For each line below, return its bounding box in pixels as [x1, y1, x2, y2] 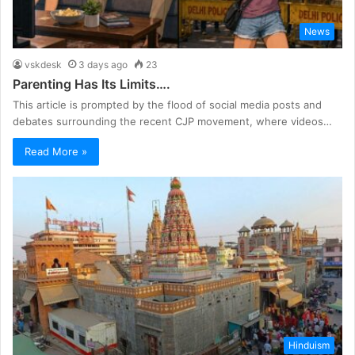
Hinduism [288, 339, 330, 352]
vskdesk [25, 58, 62, 71]
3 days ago [78, 58, 128, 71]
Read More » [25, 144, 87, 158]
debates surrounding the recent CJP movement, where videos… [13, 114, 332, 128]
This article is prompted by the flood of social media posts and [13, 97, 322, 111]
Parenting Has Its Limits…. [13, 75, 170, 92]
